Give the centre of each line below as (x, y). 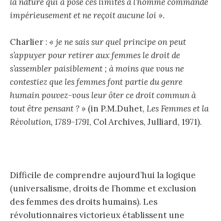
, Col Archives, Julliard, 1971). (146, 122)
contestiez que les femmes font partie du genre (96, 82)
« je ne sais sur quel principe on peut (118, 42)
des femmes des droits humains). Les (84, 202)
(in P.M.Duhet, (116, 108)
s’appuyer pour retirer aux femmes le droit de (95, 55)
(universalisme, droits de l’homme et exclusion (103, 189)
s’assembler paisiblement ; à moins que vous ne (97, 68)
